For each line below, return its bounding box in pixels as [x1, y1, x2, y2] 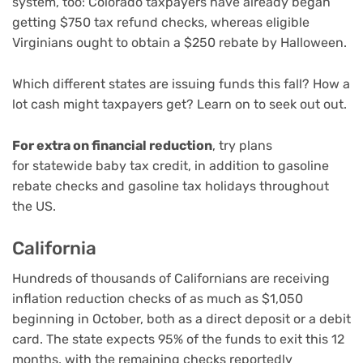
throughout [256, 177, 329, 194]
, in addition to [188, 157, 278, 173]
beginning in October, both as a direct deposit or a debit [12, 311, 351, 327]
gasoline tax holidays [128, 177, 256, 194]
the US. [12, 198, 59, 214]
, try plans [212, 137, 272, 153]
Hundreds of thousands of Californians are [12, 271, 273, 287]
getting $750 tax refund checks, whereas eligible [12, 15, 310, 31]
